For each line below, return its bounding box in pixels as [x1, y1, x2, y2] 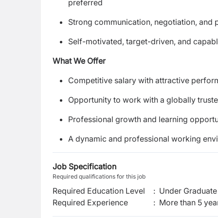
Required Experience [53, 198, 128, 207]
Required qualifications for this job [53, 173, 145, 180]
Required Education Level [53, 186, 145, 196]
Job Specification [53, 162, 116, 171]
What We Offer [53, 56, 106, 66]
